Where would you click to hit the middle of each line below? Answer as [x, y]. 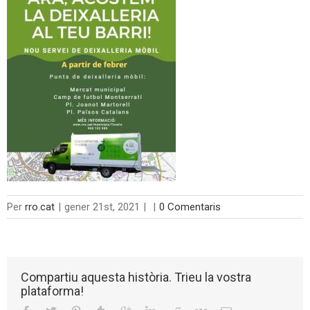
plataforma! [52, 291]
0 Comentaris [190, 207]
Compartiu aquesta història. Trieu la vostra [136, 277]
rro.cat [40, 207]
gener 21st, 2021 [102, 207]
